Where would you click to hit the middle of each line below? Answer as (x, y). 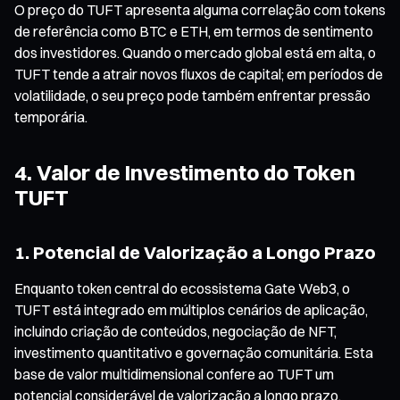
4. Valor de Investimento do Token (185, 172)
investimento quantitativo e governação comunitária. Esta (194, 352)
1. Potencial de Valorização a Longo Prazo (195, 252)
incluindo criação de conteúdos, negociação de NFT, (175, 331)
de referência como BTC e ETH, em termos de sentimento (194, 31)
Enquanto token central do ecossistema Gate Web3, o (182, 288)
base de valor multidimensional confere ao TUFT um (174, 374)
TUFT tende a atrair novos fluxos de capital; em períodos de (199, 74)
